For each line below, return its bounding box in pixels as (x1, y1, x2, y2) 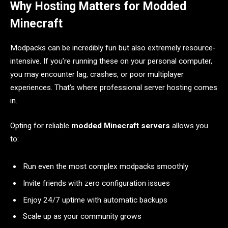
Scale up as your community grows (23, 212, 141, 221)
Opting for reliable (10, 121, 71, 131)
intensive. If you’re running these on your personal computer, (10, 56, 212, 66)
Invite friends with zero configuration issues (23, 178, 170, 188)
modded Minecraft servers (71, 121, 170, 131)
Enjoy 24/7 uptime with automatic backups (23, 195, 167, 205)
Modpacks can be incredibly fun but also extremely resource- (10, 43, 216, 52)
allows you (170, 121, 208, 131)
